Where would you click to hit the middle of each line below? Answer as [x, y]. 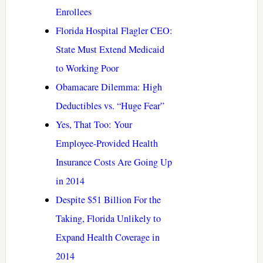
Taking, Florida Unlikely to [108, 219]
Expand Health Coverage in [107, 237]
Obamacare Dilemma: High [109, 87]
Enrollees [73, 12]
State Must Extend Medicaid [110, 50]
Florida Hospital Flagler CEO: [114, 31]
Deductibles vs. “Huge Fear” [110, 106]
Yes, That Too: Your [94, 125]
